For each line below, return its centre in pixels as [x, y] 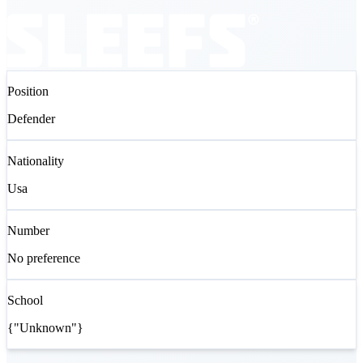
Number [28, 230]
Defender [31, 118]
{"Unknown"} [45, 327]
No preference [44, 258]
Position [28, 91]
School [25, 300]
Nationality [36, 160]
